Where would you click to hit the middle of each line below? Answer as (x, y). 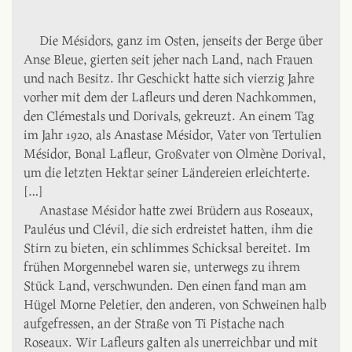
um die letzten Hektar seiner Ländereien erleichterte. (167, 172)
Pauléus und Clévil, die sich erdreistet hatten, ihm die (168, 229)
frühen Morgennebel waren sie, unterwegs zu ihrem (162, 266)
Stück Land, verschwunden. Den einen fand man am (165, 285)
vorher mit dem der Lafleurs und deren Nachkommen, (170, 97)
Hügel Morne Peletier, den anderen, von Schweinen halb (175, 304)
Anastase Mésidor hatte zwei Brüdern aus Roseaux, (176, 210)
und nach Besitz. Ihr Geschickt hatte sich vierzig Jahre (169, 78)
